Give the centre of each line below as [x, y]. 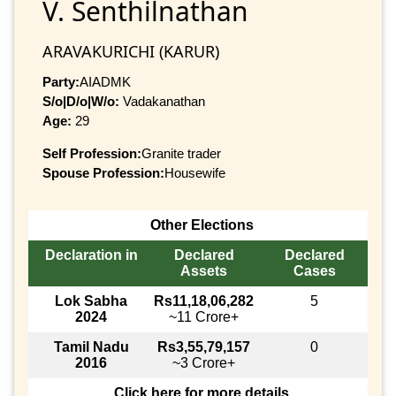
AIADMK [105, 81]
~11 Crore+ [204, 317]
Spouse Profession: [103, 172]
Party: [61, 81]
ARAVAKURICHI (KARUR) [131, 51]
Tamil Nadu [91, 347]
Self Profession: [92, 153]
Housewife [195, 172]
